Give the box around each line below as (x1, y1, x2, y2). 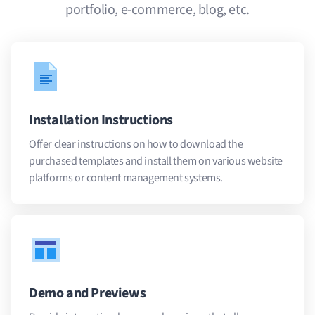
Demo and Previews (29, 283, 146, 303)
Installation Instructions (29, 110, 173, 130)
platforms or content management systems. (29, 169, 224, 186)
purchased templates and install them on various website (29, 153, 283, 169)
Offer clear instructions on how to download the (29, 136, 243, 152)
